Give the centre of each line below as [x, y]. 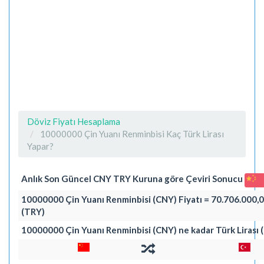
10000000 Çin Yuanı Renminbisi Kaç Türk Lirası [132, 133]
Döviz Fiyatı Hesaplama [74, 121]
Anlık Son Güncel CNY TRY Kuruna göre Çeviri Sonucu [133, 178]
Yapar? [40, 146]
